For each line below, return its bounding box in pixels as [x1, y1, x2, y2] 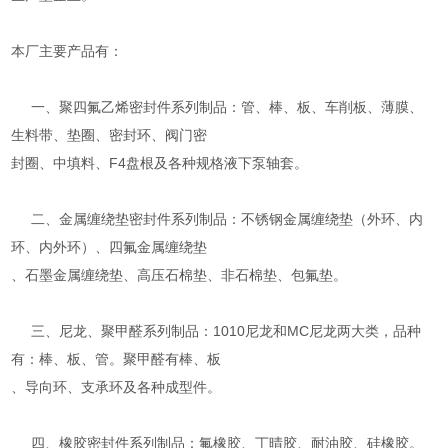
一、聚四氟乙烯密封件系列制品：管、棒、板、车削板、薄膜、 [11, 98, 424, 115]
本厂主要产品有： [11, 42, 124, 59]
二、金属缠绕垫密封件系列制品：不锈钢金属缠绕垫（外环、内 [11, 210, 424, 227]
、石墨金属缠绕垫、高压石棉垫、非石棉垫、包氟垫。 [11, 266, 348, 283]
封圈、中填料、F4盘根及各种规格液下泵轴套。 [11, 154, 309, 171]
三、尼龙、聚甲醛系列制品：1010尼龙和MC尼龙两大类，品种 [11, 322, 422, 339]
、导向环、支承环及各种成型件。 [11, 378, 222, 395]
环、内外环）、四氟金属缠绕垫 [11, 238, 208, 255]
